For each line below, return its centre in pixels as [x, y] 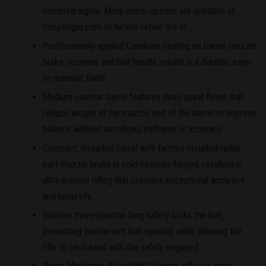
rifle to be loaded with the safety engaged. [121, 247]
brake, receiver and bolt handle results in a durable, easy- [148, 62]
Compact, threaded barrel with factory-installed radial [141, 148]
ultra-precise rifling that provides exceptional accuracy [144, 180]
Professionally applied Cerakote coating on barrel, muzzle [150, 46]
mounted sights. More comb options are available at [139, 11]
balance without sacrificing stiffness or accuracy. [133, 129]
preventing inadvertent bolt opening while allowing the [142, 231]
